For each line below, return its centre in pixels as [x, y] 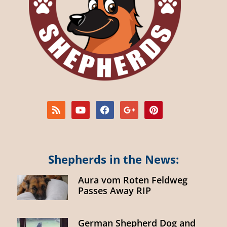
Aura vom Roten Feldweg [133, 180]
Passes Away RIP [115, 190]
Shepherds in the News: [113, 159]
